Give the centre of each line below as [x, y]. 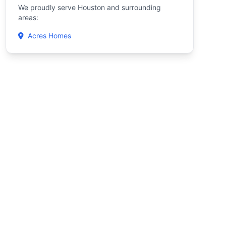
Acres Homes [49, 36]
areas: [28, 17]
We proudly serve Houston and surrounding [89, 7]
